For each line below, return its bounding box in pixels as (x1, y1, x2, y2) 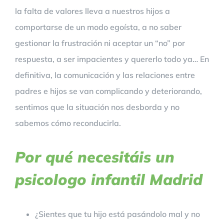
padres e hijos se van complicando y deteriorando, (15, 86, 202, 96)
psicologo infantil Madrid (15, 170, 202, 189)
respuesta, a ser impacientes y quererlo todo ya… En (15, 54, 209, 64)
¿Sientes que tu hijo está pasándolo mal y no (35, 209, 200, 219)
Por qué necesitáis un (15, 147, 174, 166)
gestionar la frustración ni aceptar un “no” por (15, 38, 185, 48)
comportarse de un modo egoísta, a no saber (15, 22, 181, 32)
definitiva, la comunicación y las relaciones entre (15, 70, 195, 80)
